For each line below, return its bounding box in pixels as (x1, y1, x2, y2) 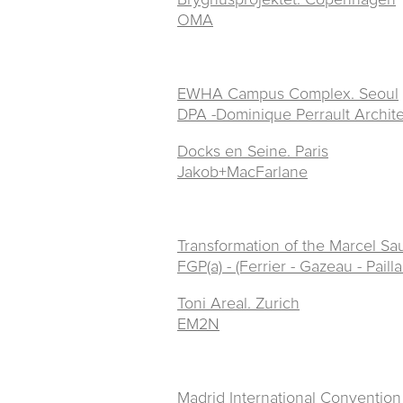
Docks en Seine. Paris (177, 143, 328, 160)
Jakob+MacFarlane (177, 164, 308, 181)
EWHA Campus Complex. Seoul (177, 85, 399, 103)
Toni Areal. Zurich (177, 295, 300, 312)
